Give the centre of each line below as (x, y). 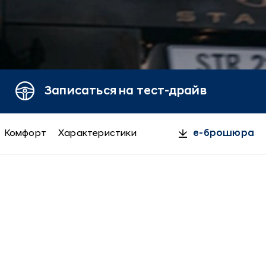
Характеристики (97, 133)
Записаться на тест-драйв (125, 91)
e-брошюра (224, 133)
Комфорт (25, 133)
